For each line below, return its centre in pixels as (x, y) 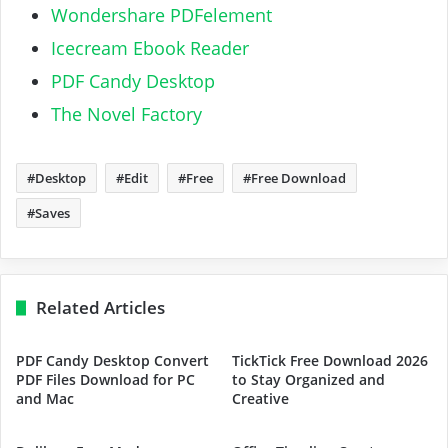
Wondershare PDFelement (161, 14)
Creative (260, 398)
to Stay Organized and (308, 379)
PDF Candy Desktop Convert (112, 360)
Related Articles (100, 307)
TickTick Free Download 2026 (330, 360)
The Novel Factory (126, 113)
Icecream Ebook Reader (150, 47)
